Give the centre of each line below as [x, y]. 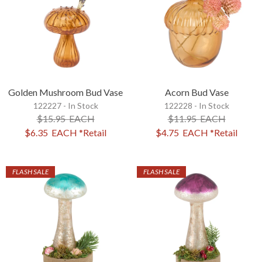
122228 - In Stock [196, 105]
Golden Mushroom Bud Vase [65, 92]
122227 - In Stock [65, 105]
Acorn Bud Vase [196, 92]
